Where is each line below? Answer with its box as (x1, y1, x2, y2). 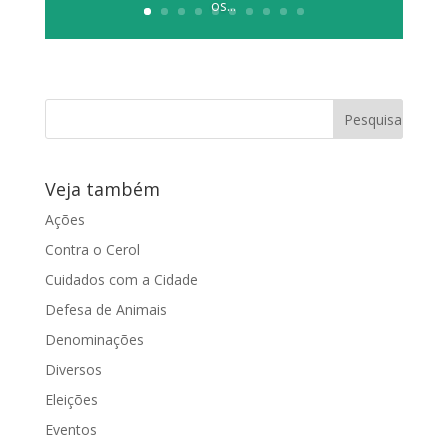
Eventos (44, 419, 97, 439)
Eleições (44, 389, 98, 409)
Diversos (44, 359, 102, 379)
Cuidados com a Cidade (44, 269, 198, 289)
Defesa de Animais (44, 299, 167, 319)
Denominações (44, 329, 144, 349)
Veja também (44, 176, 160, 201)
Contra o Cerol (44, 239, 140, 259)
